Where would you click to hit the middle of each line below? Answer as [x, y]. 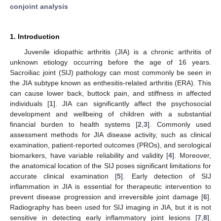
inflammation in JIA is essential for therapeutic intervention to [110, 186]
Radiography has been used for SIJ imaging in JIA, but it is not [110, 207]
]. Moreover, [192, 155]
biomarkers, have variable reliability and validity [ [89, 155]
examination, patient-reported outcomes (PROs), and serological [110, 145]
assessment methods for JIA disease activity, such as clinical [110, 134]
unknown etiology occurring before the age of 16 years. [110, 62]
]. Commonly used [179, 124]
